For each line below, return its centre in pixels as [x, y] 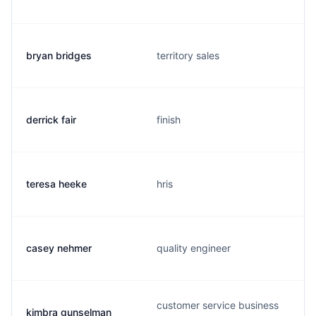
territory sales [188, 55]
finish [169, 120]
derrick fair [51, 120]
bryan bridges [59, 55]
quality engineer [194, 248]
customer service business [218, 305]
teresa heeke [56, 184]
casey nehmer [59, 248]
